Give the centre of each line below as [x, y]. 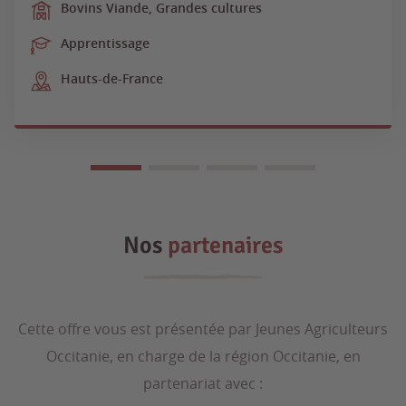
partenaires [225, 245]
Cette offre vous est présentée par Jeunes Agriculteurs [203, 329]
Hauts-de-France [112, 78]
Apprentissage [105, 43]
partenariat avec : [203, 383]
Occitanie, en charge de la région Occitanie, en [203, 356]
